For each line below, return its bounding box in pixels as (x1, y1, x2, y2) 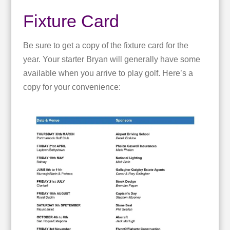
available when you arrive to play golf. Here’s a (23, 69, 193, 78)
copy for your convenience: (23, 83, 121, 92)
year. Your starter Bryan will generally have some (23, 55, 200, 64)
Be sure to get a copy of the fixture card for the (23, 41, 188, 50)
